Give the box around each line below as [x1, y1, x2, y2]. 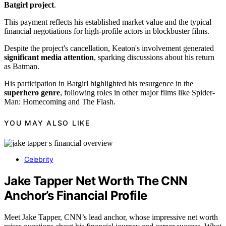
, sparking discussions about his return [94, 53, 214, 62]
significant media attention [4, 53, 94, 62]
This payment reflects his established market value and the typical [4, 18, 211, 27]
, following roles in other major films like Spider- [60, 88, 215, 97]
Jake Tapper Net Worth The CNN [4, 174, 188, 189]
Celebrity [24, 155, 53, 164]
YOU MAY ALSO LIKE [4, 118, 90, 127]
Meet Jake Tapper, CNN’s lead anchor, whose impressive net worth [4, 213, 218, 222]
